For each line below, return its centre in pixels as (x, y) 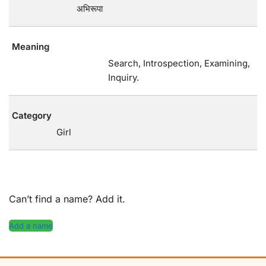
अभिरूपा (90, 9)
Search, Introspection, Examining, (179, 64)
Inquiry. (123, 78)
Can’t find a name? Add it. (67, 199)
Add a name (31, 226)
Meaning (30, 47)
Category (31, 116)
